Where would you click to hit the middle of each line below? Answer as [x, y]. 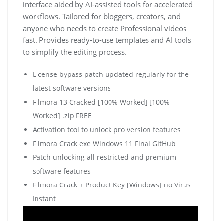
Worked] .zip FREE [62, 115]
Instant [44, 198]
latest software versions [72, 88]
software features [62, 171]
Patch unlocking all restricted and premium [104, 157]
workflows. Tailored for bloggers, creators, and [102, 16]
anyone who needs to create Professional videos [105, 28]
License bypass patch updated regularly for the [111, 74]
